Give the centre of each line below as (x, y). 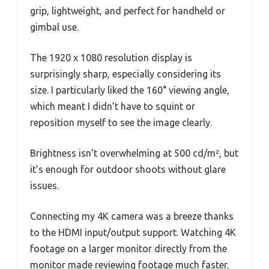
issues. (44, 186)
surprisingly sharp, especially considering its (125, 74)
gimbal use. (54, 27)
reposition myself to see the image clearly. (121, 123)
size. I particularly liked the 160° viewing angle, (130, 90)
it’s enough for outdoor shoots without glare (128, 170)
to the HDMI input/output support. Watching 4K (133, 233)
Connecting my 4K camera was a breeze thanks (132, 216)
